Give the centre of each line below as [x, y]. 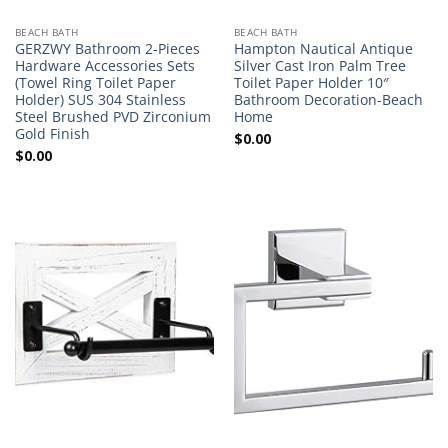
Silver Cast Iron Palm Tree [319, 66]
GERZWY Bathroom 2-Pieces [107, 49]
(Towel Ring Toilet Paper [95, 83]
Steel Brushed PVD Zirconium [112, 117]
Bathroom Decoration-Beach [328, 100]
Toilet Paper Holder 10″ [311, 83]
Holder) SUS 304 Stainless [100, 100]
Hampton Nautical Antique [323, 49]
